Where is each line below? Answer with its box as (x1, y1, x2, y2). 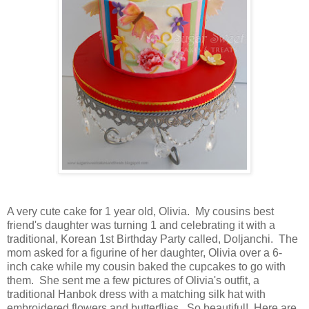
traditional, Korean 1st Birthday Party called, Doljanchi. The (7, 232, 298, 245)
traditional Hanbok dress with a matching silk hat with (7, 288, 266, 300)
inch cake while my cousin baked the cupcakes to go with (7, 260, 286, 272)
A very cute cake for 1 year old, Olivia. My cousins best (7, 205, 274, 217)
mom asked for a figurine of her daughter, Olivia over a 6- (7, 246, 282, 259)
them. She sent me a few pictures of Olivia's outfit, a (7, 274, 259, 286)
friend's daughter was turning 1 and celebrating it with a (7, 219, 275, 231)
